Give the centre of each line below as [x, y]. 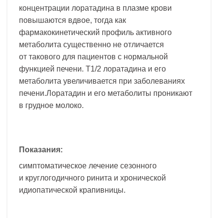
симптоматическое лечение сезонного [88, 166]
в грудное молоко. [51, 105]
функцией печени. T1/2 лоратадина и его [92, 69]
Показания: [41, 150]
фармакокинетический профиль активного [95, 32]
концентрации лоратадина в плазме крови [95, 8]
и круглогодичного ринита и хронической [92, 178]
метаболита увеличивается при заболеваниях [102, 81]
